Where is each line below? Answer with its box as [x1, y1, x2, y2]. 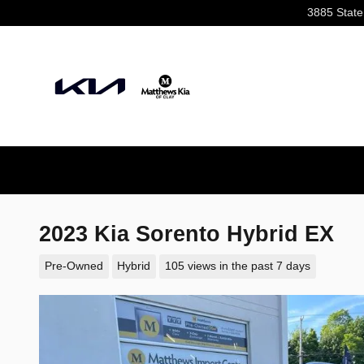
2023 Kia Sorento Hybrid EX [39, 222, 334, 246]
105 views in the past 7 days [164, 259, 310, 272]
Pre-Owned [44, 259, 103, 272]
